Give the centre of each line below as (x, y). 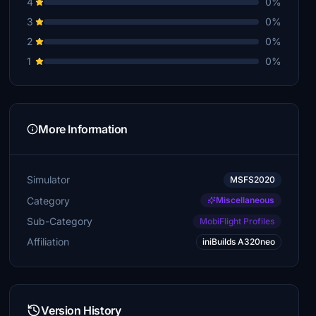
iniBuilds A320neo (238, 242)
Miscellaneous (245, 200)
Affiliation (48, 242)
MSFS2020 (252, 180)
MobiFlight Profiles (237, 221)
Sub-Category (60, 221)
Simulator (49, 180)
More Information (83, 129)
